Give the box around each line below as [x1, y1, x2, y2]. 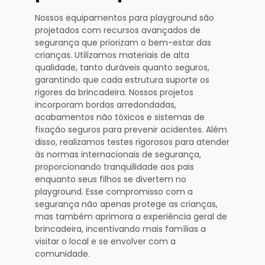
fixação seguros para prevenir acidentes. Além [35, 124, 227, 136]
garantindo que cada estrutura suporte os [35, 74, 209, 86]
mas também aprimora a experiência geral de [35, 211, 227, 223]
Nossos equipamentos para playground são [35, 12, 214, 24]
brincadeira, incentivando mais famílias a [35, 223, 206, 235]
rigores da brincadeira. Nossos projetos [35, 86, 193, 99]
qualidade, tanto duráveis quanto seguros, [35, 62, 209, 74]
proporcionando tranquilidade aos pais [35, 161, 194, 173]
